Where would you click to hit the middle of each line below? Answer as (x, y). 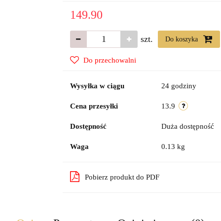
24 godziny (179, 86)
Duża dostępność (188, 126)
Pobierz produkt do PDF (122, 177)
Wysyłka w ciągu (97, 86)
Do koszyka (182, 39)
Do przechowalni (110, 60)
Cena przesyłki (94, 106)
